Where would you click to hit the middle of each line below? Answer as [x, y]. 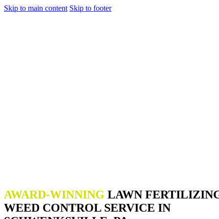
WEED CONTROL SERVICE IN [87, 208]
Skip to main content [36, 8]
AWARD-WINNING [54, 194]
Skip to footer [90, 8]
